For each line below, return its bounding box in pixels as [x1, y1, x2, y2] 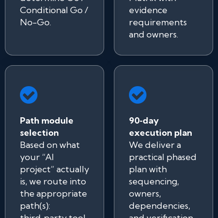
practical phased [129, 151, 197, 163]
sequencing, [129, 176, 179, 187]
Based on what [20, 139, 80, 150]
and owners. [129, 29, 178, 40]
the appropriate [20, 188, 87, 199]
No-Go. [20, 17, 51, 28]
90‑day [129, 115, 159, 126]
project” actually [20, 163, 89, 175]
